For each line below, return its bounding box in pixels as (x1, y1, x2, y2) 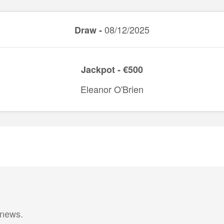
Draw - (74, 23, 102, 36)
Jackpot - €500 (81, 63, 143, 76)
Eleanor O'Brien (80, 82, 143, 95)
